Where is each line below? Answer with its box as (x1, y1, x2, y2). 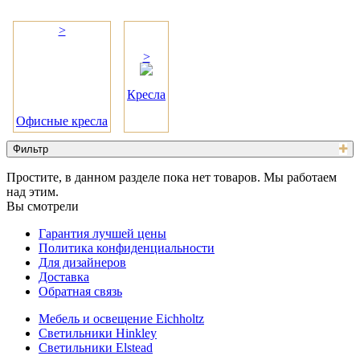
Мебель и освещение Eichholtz (39, 311, 204, 325)
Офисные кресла (16, 114, 108, 129)
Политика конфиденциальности (39, 240, 215, 255)
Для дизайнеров (39, 255, 126, 269)
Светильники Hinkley (39, 325, 157, 340)
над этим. (6, 184, 59, 198)
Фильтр (13, 142, 48, 155)
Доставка (39, 269, 89, 284)
